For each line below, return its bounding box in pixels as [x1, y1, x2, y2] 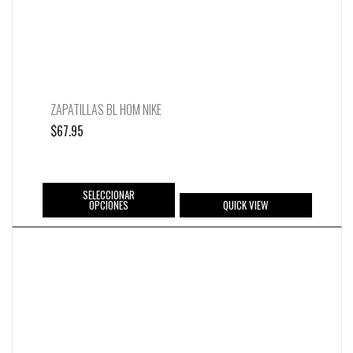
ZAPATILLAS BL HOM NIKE [50, 99, 162, 119]
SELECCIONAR [82, 187, 135, 203]
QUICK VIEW [223, 197, 268, 214]
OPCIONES [88, 197, 128, 214]
